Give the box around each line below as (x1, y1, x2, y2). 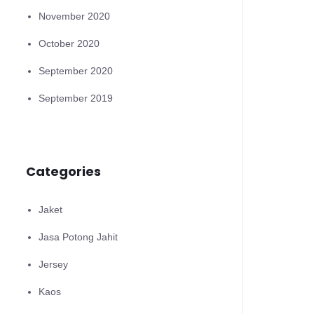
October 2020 (39, 38, 100, 49)
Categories (26, 163, 101, 180)
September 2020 (39, 65, 113, 76)
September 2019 (39, 93, 113, 104)
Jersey (39, 259, 68, 270)
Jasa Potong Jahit (39, 231, 118, 243)
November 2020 (39, 11, 110, 22)
